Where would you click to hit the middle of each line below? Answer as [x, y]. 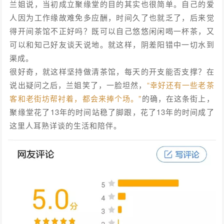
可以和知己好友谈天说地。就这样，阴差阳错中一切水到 [112, 44]
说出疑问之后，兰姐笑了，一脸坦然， [78, 84]
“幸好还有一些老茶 [180, 84]
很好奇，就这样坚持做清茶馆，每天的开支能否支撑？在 [112, 71]
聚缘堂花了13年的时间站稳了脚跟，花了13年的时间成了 [112, 111]
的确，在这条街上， [178, 98]
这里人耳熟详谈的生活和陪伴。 [66, 125]
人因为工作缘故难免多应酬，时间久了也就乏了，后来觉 [112, 17]
